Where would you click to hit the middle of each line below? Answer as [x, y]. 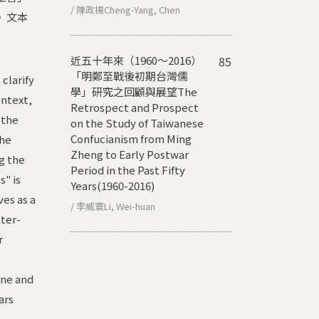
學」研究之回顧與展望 [124, 91]
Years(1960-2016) [113, 185]
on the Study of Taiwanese [137, 122]
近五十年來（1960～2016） [136, 60]
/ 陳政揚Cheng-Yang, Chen [125, 9]
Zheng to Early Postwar [130, 154]
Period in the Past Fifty [128, 169]
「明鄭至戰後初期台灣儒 [129, 75]
